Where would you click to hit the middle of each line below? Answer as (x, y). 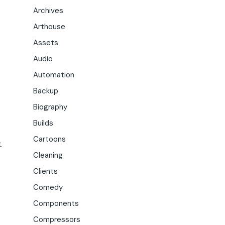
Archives (48, 11)
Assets (46, 43)
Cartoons (49, 139)
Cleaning (48, 155)
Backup (46, 91)
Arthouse (49, 27)
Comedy (48, 187)
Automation (54, 75)
